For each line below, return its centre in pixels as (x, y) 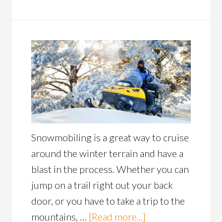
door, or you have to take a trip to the (108, 200)
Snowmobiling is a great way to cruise (110, 137)
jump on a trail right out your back (102, 185)
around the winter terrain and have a (108, 153)
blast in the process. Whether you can (110, 169)
